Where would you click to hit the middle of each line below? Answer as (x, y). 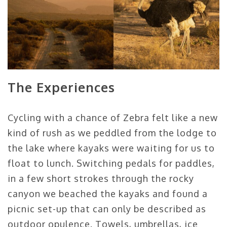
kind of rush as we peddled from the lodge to (112, 133)
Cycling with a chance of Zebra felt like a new (113, 117)
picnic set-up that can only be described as (107, 209)
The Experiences (61, 87)
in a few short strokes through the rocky (101, 178)
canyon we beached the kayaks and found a (108, 193)
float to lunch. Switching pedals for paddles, (111, 163)
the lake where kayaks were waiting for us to (111, 148)
